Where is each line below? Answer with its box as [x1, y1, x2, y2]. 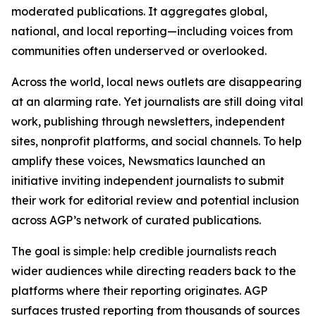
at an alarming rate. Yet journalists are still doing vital [11, 95, 303, 109]
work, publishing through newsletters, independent [11, 114, 285, 128]
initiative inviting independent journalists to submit [11, 174, 284, 188]
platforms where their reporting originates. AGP [11, 284, 267, 298]
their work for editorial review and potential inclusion [11, 193, 299, 207]
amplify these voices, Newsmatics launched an [11, 154, 265, 168]
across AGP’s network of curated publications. [11, 213, 261, 227]
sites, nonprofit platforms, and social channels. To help [11, 134, 302, 148]
